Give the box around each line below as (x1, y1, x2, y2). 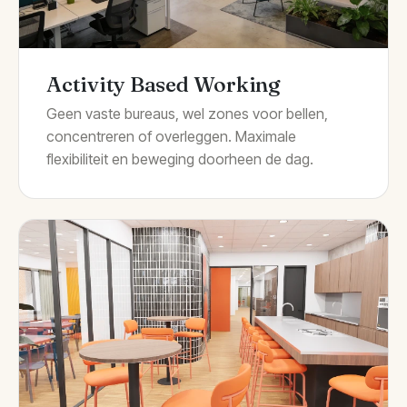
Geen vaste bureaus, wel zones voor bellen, (46, 104, 328, 124)
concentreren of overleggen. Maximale (46, 127, 296, 146)
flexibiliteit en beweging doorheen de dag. (46, 150, 313, 169)
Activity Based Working (46, 70, 280, 97)
